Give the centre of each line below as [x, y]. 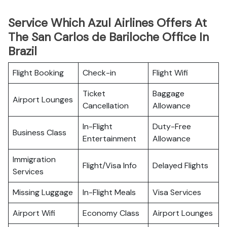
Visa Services [177, 192]
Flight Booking [38, 73]
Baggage [168, 93]
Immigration [34, 159]
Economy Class [111, 213]
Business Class [40, 133]
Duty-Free [172, 126]
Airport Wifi [34, 213]
